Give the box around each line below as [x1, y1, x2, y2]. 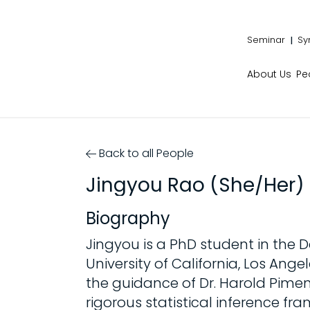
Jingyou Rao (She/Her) [86, 172, 305, 199]
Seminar [247, 33, 285, 46]
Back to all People [99, 145, 194, 161]
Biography [86, 207, 171, 230]
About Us [247, 66, 291, 81]
